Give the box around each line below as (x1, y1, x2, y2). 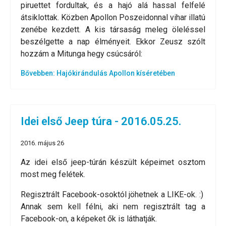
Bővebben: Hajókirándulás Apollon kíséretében (21, 69, 175, 78)
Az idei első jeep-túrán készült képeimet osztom (21, 157, 205, 167)
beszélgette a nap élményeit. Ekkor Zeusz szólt (21, 37, 205, 47)
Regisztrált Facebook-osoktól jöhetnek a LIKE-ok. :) (21, 190, 205, 200)
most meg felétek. (21, 169, 85, 180)
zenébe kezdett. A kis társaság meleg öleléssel (21, 25, 205, 35)
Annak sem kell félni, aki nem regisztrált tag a (21, 202, 205, 212)
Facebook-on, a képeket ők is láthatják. (21, 214, 157, 224)
